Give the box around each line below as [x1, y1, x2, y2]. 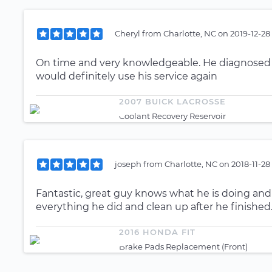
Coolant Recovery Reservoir [119, 111, 226, 121]
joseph [115, 158, 143, 169]
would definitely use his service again [36, 70, 217, 82]
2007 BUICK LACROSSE [119, 97, 226, 106]
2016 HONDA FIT [119, 227, 195, 237]
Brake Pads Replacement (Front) [119, 242, 248, 251]
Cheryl [115, 28, 142, 38]
